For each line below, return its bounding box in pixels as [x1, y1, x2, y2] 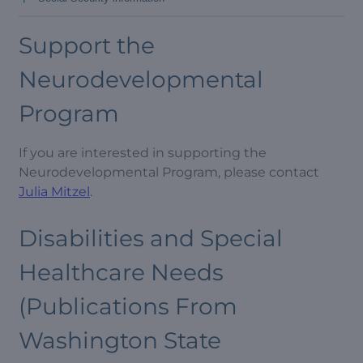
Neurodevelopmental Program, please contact [19, 164, 319, 180]
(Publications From [19, 293, 237, 320]
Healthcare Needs [19, 258, 224, 286]
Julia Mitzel [19, 184, 90, 199]
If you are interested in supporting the [19, 145, 267, 160]
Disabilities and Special [19, 224, 283, 252]
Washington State [19, 327, 221, 354]
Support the [19, 32, 155, 59]
